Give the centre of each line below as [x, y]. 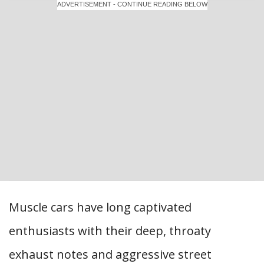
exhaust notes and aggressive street [110, 254]
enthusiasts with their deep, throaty [110, 231]
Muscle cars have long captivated [100, 207]
